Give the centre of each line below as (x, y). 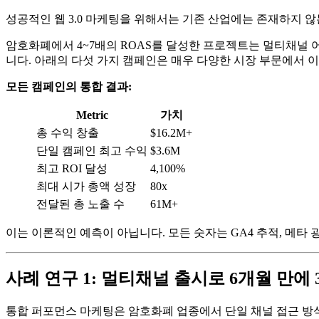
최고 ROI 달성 (72, 168)
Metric (92, 115)
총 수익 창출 (68, 132)
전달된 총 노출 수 (80, 204)
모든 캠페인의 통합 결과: (69, 86)
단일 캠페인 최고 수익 (92, 150)
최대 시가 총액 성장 (86, 186)
